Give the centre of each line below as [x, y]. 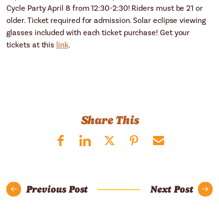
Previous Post [57, 189]
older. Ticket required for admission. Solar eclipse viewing [106, 20]
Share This [109, 120]
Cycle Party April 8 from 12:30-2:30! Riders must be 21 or [105, 8]
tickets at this [32, 45]
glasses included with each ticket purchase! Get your [98, 33]
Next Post [172, 189]
